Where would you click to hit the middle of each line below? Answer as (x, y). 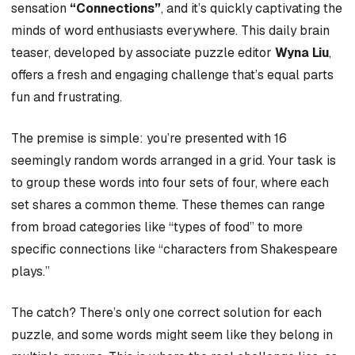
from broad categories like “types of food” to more (157, 227)
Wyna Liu (302, 53)
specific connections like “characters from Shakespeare (174, 250)
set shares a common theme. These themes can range (168, 205)
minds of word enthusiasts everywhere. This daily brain (170, 31)
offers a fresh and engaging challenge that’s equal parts (172, 75)
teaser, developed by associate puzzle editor (143, 53)
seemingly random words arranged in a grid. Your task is (174, 161)
